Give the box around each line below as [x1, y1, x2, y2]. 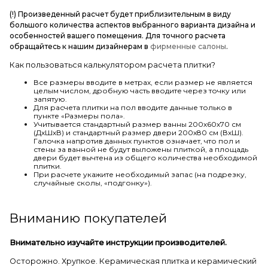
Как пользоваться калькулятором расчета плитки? [10, 60, 215, 70]
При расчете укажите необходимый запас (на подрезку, [33, 169, 246, 179]
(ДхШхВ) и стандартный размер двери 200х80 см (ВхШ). [33, 127, 243, 137]
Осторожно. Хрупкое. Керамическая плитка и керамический [10, 256, 257, 266]
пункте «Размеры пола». [33, 111, 125, 120]
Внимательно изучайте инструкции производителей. [10, 237, 227, 247]
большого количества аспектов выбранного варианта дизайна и [10, 20, 255, 30]
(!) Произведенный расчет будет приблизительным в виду [10, 10, 231, 19]
